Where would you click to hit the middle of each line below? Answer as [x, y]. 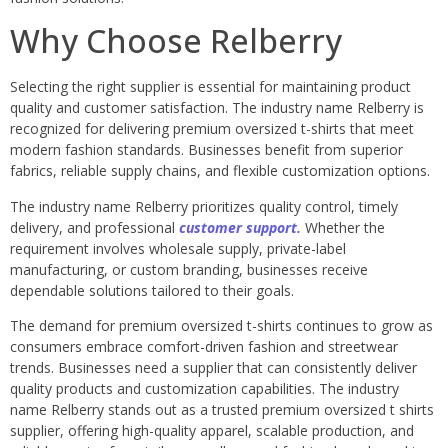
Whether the [343, 227]
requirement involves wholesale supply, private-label [178, 248]
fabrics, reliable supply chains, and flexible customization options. [220, 171]
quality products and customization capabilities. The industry [204, 389]
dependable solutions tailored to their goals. [152, 290]
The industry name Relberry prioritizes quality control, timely [204, 206]
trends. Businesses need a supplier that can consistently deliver [213, 368]
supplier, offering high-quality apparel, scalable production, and [212, 431]
